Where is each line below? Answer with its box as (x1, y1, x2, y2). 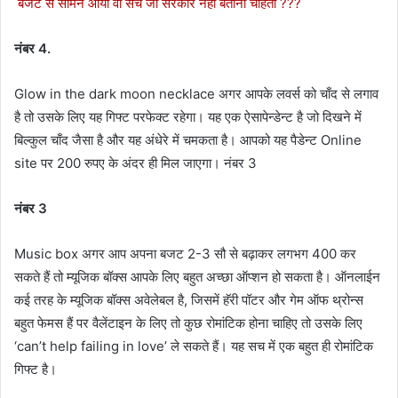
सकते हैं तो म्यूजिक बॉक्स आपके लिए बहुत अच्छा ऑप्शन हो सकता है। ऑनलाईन (14, 267, 380, 285)
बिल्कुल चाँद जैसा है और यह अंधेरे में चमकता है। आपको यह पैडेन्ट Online (14, 131, 362, 148)
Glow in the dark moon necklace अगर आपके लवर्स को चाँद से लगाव (14, 84, 378, 102)
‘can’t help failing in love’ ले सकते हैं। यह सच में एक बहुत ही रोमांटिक (14, 337, 373, 354)
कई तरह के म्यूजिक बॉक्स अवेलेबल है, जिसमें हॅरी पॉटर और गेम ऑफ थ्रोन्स (14, 291, 363, 308)
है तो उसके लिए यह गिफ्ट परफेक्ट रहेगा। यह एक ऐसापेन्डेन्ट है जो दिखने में (14, 107, 362, 125)
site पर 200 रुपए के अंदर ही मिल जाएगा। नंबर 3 (14, 154, 257, 171)
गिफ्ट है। (14, 360, 57, 378)
